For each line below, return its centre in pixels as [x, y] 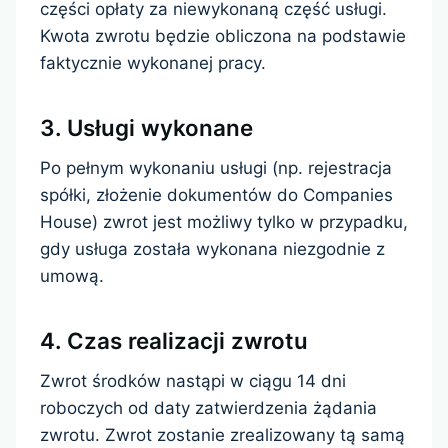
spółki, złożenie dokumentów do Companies [216, 195]
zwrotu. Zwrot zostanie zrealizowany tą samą [222, 435]
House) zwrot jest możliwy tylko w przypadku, [224, 222]
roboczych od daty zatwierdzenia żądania [208, 408]
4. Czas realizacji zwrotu [174, 340]
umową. [72, 276]
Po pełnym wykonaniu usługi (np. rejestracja [216, 168]
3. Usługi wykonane [146, 128]
